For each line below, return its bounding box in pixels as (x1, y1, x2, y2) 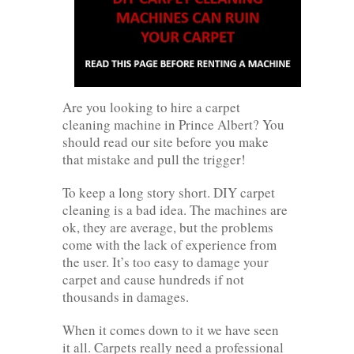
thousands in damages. (62, 287, 189, 306)
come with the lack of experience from (62, 235, 277, 254)
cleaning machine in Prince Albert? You (62, 115, 284, 134)
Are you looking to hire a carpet (62, 97, 240, 116)
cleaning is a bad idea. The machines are (62, 200, 288, 219)
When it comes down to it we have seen (62, 320, 279, 339)
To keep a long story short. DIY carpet (62, 183, 275, 201)
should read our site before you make (62, 132, 269, 151)
